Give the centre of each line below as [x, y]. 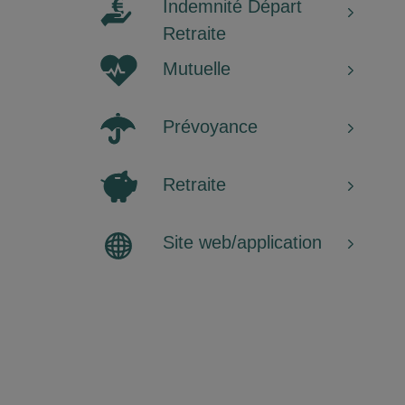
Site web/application [243, 242]
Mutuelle [197, 68]
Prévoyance [211, 126]
